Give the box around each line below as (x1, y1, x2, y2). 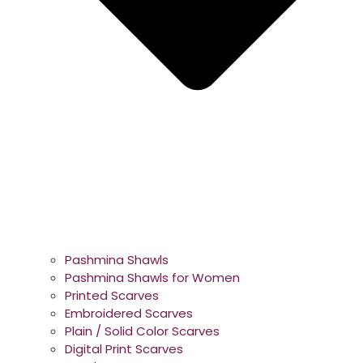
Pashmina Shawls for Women (65, 269, 240, 287)
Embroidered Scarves (65, 305, 193, 322)
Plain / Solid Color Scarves (65, 322, 220, 340)
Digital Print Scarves (65, 340, 183, 358)
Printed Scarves (65, 287, 159, 305)
